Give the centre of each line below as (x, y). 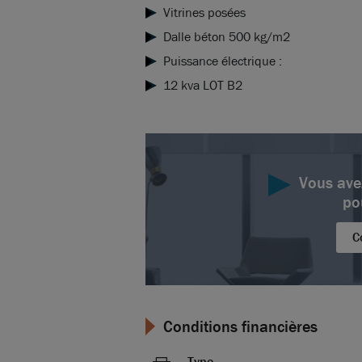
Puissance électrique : (223, 61)
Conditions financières (240, 327)
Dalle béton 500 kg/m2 (227, 37)
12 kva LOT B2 (203, 86)
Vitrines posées (204, 13)
